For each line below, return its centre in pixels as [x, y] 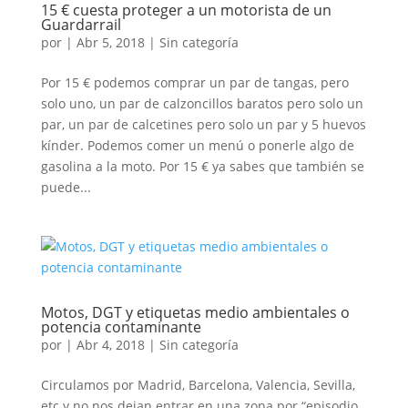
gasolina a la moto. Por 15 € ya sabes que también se [202, 166]
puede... [66, 187]
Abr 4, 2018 [110, 345]
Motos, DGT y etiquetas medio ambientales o [195, 312]
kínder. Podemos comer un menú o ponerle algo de [197, 145]
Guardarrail [81, 25]
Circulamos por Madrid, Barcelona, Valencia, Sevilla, [198, 385]
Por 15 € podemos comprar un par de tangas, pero [194, 82]
